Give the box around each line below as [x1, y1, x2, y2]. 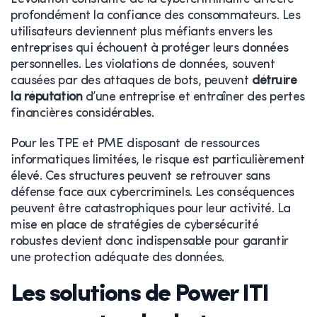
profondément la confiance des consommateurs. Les [11, 8, 301, 23]
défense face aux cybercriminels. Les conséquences [11, 185, 294, 200]
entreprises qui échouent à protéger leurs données [11, 41, 289, 55]
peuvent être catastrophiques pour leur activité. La [11, 202, 292, 216]
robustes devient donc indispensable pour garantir [11, 234, 289, 248]
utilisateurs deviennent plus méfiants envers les [11, 25, 272, 39]
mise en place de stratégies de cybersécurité [11, 218, 259, 232]
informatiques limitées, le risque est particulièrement [11, 153, 305, 167]
